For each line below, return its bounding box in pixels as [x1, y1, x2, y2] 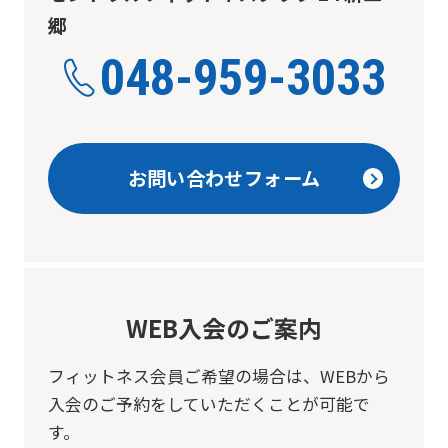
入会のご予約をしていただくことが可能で [47, 391, 370, 416]
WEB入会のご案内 [126, 309, 322, 345]
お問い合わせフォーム [127, 164, 321, 193]
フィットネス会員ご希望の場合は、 [47, 363, 320, 388]
